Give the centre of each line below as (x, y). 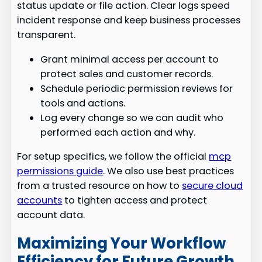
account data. (51, 215)
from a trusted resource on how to (100, 185)
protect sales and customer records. (127, 74)
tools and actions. (83, 103)
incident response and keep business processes (129, 20)
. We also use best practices (169, 171)
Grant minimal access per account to (130, 59)
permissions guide (60, 171)
